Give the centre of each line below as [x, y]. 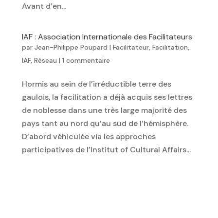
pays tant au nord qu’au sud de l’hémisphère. [105, 123]
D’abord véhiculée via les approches [89, 136]
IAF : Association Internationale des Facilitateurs [107, 36]
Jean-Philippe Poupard [71, 47]
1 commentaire [86, 60]
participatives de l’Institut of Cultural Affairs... [106, 149]
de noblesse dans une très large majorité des [104, 110]
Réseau [45, 60]
